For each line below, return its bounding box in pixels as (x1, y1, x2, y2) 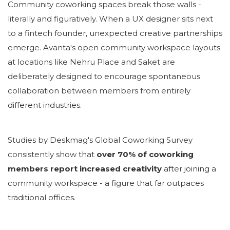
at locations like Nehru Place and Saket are (8, 56, 175, 67)
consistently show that (8, 149, 94, 159)
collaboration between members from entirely (8, 85, 190, 95)
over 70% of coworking (97, 149, 194, 159)
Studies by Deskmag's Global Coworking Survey (8, 135, 193, 145)
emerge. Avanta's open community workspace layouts (8, 42, 220, 52)
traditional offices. (8, 192, 75, 202)
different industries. (8, 100, 82, 110)
